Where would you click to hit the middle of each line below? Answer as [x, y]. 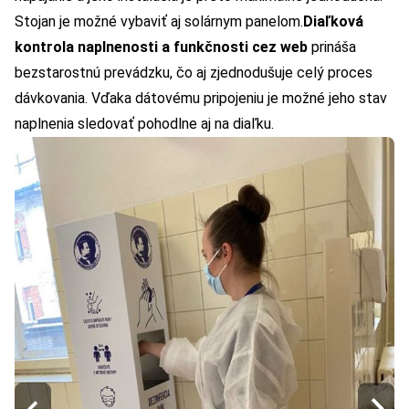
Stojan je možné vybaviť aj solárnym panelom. [159, 21]
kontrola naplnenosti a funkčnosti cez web [161, 47]
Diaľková [333, 21]
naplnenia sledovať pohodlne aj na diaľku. [144, 124]
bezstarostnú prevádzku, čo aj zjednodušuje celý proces [194, 73]
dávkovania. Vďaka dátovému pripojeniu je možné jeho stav [201, 98]
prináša [332, 47]
